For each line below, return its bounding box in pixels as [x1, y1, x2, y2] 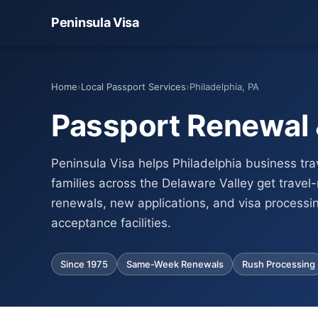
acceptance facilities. [51, 216, 171, 230]
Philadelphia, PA [190, 81, 259, 92]
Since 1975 [60, 258, 108, 270]
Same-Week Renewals [126, 258, 224, 270]
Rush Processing [242, 258, 315, 270]
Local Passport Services [81, 81, 186, 92]
